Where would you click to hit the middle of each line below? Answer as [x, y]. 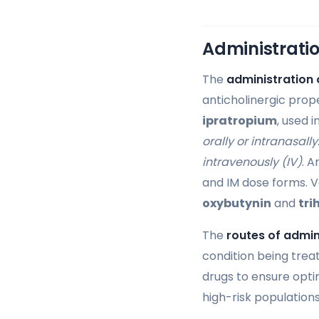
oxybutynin [237, 203]
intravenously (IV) [252, 162]
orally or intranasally [260, 141]
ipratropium [240, 120]
